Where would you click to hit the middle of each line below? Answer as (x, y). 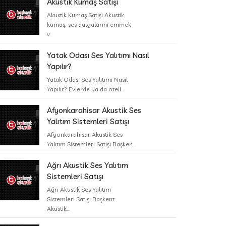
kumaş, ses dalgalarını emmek (89, 24)
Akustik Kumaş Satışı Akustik (86, 15)
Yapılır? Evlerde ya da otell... (86, 89)
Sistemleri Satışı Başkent (81, 199)
